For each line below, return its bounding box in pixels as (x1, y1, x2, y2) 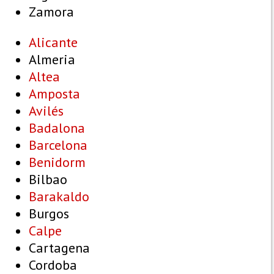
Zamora (29, 3, 74, 21)
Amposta (29, 85, 80, 103)
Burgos (29, 205, 69, 223)
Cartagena (29, 239, 90, 257)
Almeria (29, 51, 75, 68)
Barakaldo (29, 188, 89, 206)
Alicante (29, 34, 78, 51)
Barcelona (29, 136, 87, 154)
